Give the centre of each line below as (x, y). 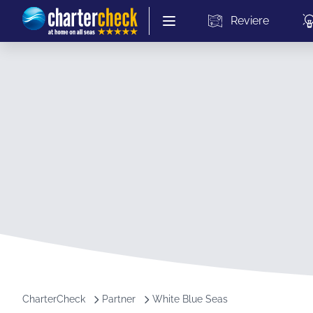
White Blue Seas (190, 299)
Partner (119, 299)
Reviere (249, 20)
